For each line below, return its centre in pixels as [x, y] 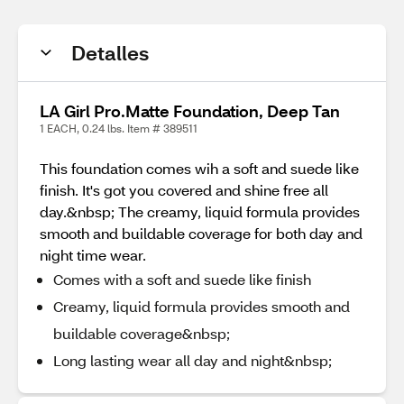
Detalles [110, 53]
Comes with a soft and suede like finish [182, 279]
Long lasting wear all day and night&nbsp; [193, 360]
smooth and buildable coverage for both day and [201, 233]
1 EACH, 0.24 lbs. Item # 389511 [119, 129]
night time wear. [93, 255]
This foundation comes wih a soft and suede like [199, 168]
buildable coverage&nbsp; [142, 333]
